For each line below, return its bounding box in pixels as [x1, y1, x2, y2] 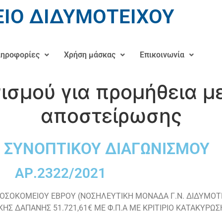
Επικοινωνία [140, 50, 184, 59]
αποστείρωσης [40, 104, 182, 128]
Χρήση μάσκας [64, 50, 115, 59]
